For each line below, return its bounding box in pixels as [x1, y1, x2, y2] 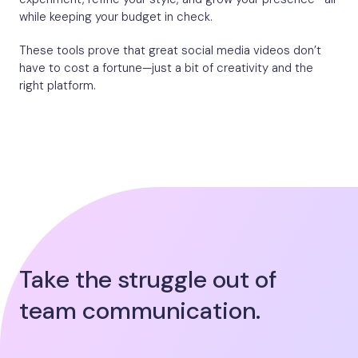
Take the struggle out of [19, 264, 276, 296]
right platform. [19, 78, 96, 94]
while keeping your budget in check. [19, 9, 213, 26]
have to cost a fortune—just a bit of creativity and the [19, 60, 313, 77]
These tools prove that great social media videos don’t [19, 42, 321, 59]
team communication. [19, 295, 261, 327]
